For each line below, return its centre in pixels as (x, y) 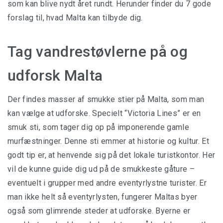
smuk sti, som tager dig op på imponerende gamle (99, 127)
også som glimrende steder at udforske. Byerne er (99, 211)
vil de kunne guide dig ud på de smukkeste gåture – (101, 169)
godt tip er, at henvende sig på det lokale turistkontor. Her (111, 155)
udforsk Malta (55, 76)
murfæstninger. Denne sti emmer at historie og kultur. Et (108, 141)
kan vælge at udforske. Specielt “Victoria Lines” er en (104, 113)
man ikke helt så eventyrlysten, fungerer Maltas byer (103, 197)
